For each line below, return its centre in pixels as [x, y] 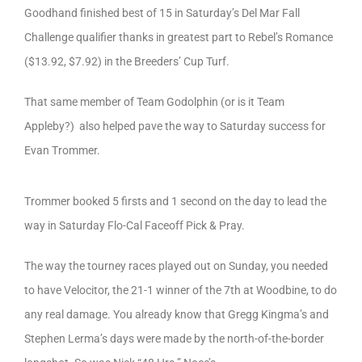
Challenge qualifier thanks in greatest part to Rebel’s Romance [179, 37]
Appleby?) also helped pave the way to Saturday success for [175, 126]
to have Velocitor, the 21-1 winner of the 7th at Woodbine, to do [181, 290]
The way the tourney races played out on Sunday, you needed [176, 266]
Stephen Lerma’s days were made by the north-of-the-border [174, 339]
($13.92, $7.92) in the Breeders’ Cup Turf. [127, 61]
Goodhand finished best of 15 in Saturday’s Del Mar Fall [162, 13]
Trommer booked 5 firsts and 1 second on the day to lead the [175, 202]
